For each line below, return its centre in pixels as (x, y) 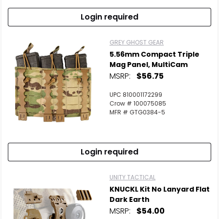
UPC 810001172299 (136, 95)
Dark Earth (130, 199)
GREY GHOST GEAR (137, 42)
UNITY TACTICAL (132, 177)
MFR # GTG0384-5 (137, 112)
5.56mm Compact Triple (154, 54)
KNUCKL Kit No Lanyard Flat (160, 189)
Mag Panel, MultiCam (149, 65)
